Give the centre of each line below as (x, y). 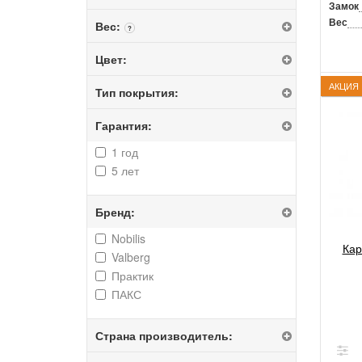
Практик (133, 276)
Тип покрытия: (137, 92)
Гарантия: (124, 125)
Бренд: (115, 212)
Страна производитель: (164, 335)
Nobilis (128, 238)
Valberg (131, 257)
